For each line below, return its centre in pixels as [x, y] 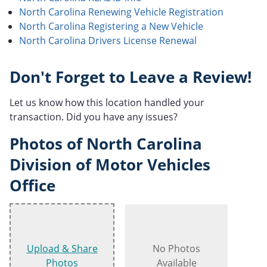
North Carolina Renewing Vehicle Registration [121, 12]
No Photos [176, 249]
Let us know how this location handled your [107, 102]
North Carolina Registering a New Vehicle [111, 26]
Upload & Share [62, 249]
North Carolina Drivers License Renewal [108, 40]
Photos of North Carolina [106, 144]
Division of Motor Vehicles [110, 164]
